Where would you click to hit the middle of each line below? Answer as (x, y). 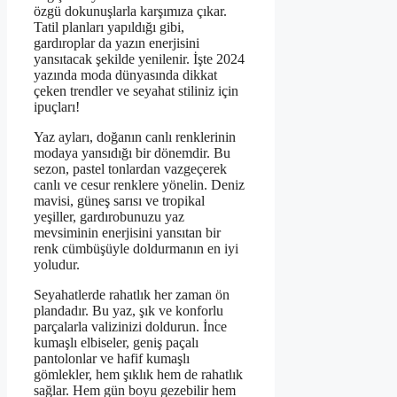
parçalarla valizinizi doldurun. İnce (130, 326)
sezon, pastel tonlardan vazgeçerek (130, 168)
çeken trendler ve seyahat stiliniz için (136, 90)
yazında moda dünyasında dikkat (125, 74)
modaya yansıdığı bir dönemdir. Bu (132, 152)
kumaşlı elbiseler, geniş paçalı (116, 342)
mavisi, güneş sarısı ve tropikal (119, 200)
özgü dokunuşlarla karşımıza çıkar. (130, 11)
